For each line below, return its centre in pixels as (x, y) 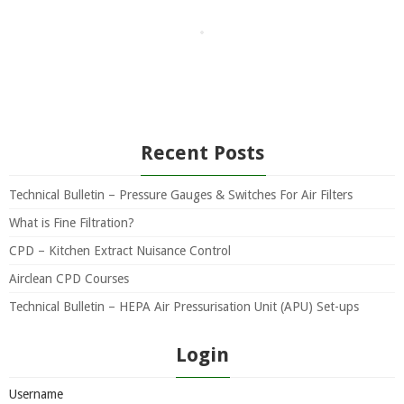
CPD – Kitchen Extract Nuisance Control (120, 251)
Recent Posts (202, 153)
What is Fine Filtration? (72, 223)
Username (36, 394)
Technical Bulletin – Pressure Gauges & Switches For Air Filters (181, 195)
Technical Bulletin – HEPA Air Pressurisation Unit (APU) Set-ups (184, 307)
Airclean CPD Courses (69, 279)
